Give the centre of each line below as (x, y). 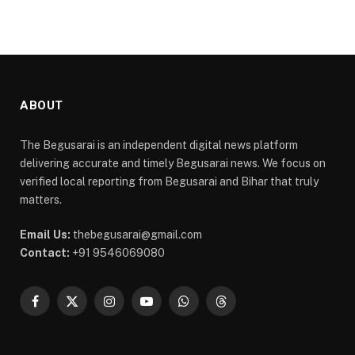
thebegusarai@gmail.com (137, 234)
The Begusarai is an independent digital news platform (159, 145)
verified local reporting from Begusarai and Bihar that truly (169, 181)
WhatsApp (210, 307)
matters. (41, 199)
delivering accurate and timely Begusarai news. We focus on (173, 163)
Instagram (134, 307)
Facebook (59, 307)
